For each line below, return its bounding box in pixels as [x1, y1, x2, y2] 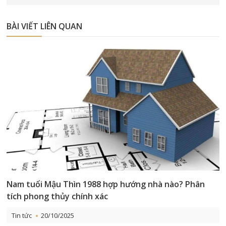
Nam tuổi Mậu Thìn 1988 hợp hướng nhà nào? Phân [7, 178, 205, 190]
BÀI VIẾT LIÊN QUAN [7, 20, 83, 32]
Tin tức [12, 210, 32, 220]
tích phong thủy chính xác [7, 190, 108, 202]
